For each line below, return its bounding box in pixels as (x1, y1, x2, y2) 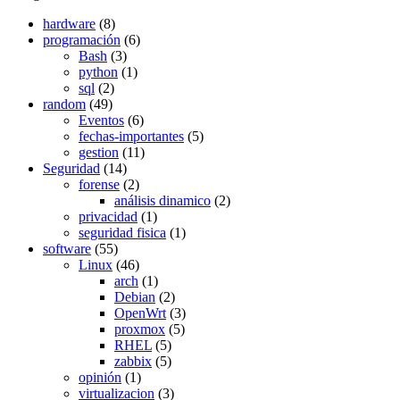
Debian (114, 288, 155, 304)
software (43, 240, 91, 256)
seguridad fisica (79, 224, 166, 240)
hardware (43, 15, 96, 31)
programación (43, 31, 121, 47)
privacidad (79, 208, 137, 224)
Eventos (79, 112, 124, 128)
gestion (79, 144, 119, 160)
